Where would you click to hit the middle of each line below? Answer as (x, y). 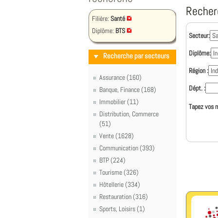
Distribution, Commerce (129, 114)
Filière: (101, 18)
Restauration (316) (124, 197)
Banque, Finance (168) (128, 90)
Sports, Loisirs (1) (122, 209)
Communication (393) (127, 148)
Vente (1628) (117, 136)
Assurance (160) (120, 77)
